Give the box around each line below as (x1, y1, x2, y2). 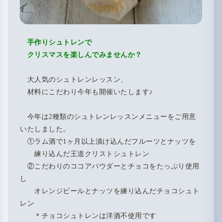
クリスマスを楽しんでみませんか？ (20, 51, 142, 59)
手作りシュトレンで (27, 39, 92, 47)
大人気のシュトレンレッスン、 (20, 76, 128, 84)
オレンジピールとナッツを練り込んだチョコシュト (20, 187, 200, 195)
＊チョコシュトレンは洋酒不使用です (20, 212, 157, 220)
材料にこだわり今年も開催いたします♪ (20, 88, 153, 96)
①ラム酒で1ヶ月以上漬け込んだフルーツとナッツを (20, 138, 196, 146)
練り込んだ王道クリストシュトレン (20, 150, 149, 158)
